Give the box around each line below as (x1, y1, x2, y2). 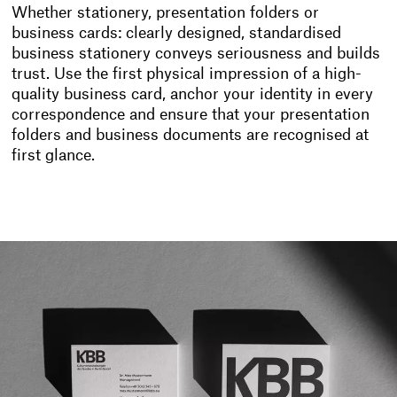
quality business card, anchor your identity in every (12, 87, 374, 103)
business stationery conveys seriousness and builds (12, 46, 381, 62)
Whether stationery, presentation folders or (12, 5, 320, 21)
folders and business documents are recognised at (12, 128, 370, 144)
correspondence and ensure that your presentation (12, 107, 370, 123)
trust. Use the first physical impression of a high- (12, 66, 362, 82)
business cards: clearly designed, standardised (12, 26, 342, 42)
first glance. (12, 148, 96, 164)
